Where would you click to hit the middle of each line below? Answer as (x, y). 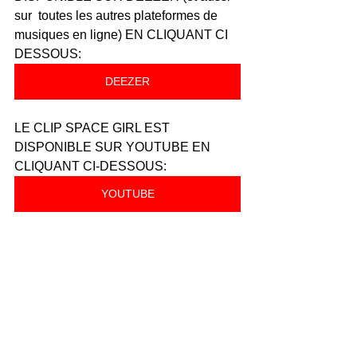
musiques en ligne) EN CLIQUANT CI (123, 34)
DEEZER (127, 81)
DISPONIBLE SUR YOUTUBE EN (114, 147)
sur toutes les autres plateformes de (118, 15)
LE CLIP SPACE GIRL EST (94, 127)
